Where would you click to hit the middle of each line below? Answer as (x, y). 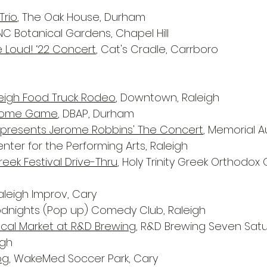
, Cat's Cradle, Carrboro (157, 49)
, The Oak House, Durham (81, 17)
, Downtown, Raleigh (167, 97)
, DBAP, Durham (96, 114)
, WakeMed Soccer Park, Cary (83, 258)
